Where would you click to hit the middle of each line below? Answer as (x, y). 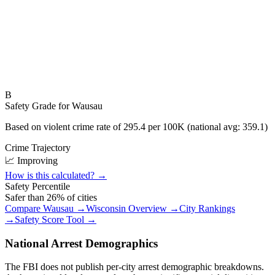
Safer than (26, 197)
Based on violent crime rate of (64, 127)
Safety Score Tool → (56, 219)
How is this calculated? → (56, 175)
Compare (24, 208)
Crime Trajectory (38, 148)
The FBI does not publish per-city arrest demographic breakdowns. (134, 267)
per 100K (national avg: (194, 127)
